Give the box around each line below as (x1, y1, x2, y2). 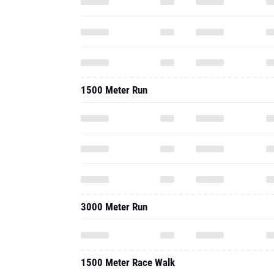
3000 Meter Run (81, 201, 147, 213)
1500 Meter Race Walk (81, 256, 175, 268)
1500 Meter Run (81, 84, 147, 96)
